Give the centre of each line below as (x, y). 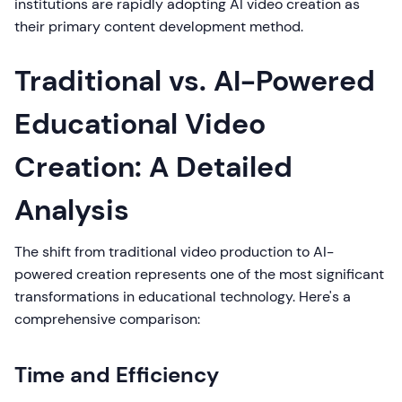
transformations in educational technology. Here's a (183, 297)
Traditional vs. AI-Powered (195, 81)
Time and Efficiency (117, 375)
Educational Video (140, 124)
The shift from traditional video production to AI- (174, 252)
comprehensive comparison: (107, 319)
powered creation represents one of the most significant (199, 274)
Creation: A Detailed (153, 167)
